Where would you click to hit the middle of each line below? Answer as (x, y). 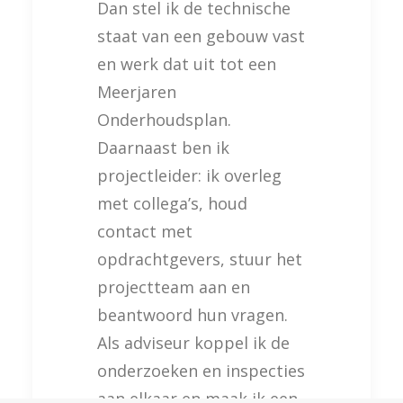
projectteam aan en (174, 287)
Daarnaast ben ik (163, 148)
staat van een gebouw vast (201, 36)
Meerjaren (137, 92)
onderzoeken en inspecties (201, 371)
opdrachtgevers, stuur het (200, 260)
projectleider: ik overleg (189, 176)
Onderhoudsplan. (164, 120)
